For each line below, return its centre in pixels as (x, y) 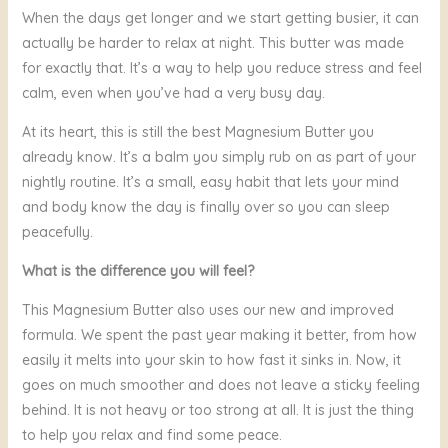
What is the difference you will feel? (137, 271)
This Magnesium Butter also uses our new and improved (207, 310)
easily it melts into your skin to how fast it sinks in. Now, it (211, 360)
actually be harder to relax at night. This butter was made (212, 43)
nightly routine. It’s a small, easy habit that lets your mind (210, 182)
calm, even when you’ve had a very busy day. (173, 93)
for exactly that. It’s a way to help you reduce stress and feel (221, 68)
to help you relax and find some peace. (151, 435)
